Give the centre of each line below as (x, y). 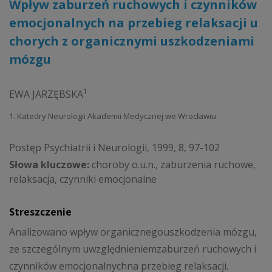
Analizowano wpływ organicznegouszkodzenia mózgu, (133, 232)
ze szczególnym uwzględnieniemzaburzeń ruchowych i (133, 249)
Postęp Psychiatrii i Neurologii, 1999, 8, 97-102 (114, 148)
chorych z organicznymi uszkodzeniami (132, 41)
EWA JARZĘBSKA (46, 94)
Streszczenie (40, 212)
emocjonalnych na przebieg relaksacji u (134, 23)
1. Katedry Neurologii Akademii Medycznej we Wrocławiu (113, 116)
